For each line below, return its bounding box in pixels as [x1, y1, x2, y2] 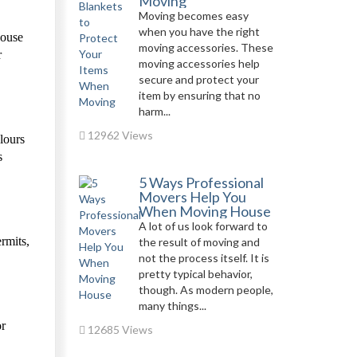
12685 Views [84, 323, 153, 336]
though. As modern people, [138, 283, 273, 296]
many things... [138, 299, 206, 312]
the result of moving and [138, 235, 260, 249]
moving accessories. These [138, 41, 273, 54]
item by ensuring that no [138, 88, 261, 102]
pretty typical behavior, [138, 267, 253, 280]
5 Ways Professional [138, 174, 264, 191]
